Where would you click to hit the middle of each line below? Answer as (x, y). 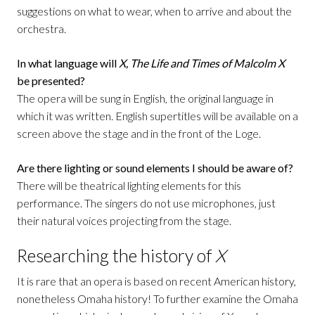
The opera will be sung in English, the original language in (145, 98)
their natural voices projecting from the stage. (124, 220)
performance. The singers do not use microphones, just (146, 202)
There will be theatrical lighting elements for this (129, 185)
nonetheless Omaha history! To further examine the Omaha (157, 298)
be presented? (51, 80)
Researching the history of (116, 255)
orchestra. (41, 28)
